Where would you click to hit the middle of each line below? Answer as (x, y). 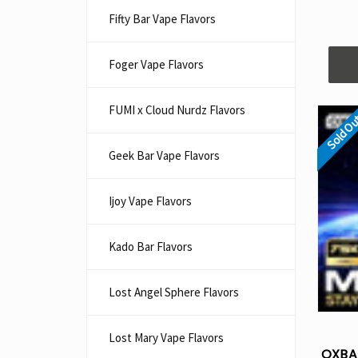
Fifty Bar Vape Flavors (162, 19)
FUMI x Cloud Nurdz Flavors (177, 110)
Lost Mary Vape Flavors (166, 338)
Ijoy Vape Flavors (150, 201)
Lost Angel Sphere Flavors (174, 292)
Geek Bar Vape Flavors (164, 155)
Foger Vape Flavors (156, 64)
